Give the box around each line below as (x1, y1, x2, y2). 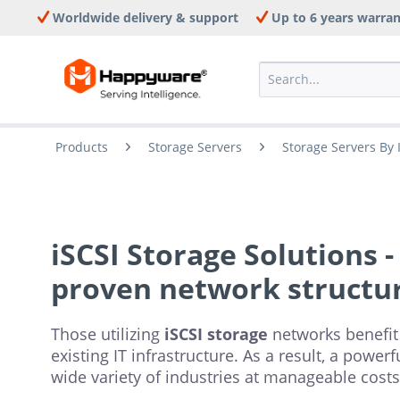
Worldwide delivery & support (49, 9, 238, 26)
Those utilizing (51, 323, 164, 345)
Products (55, 138, 108, 155)
